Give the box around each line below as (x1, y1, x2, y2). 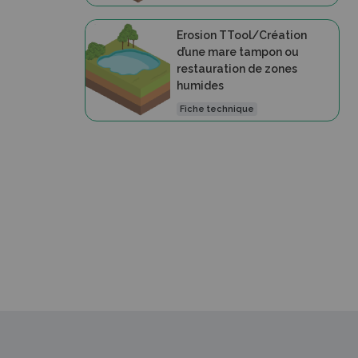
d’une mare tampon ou (176, 46, 299, 58)
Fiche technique (180, 104, 255, 114)
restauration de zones (176, 62, 297, 75)
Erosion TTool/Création (176, 29, 307, 42)
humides (176, 79, 224, 92)
